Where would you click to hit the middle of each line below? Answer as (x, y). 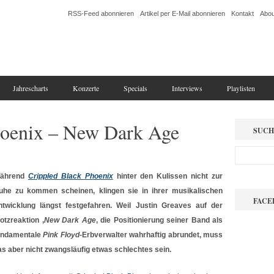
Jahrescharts (31, 88)
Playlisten (241, 88)
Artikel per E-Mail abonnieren (183, 13)
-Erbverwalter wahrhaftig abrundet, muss (151, 235)
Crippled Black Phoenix (70, 176)
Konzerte (86, 88)
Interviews (187, 88)
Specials (135, 88)
